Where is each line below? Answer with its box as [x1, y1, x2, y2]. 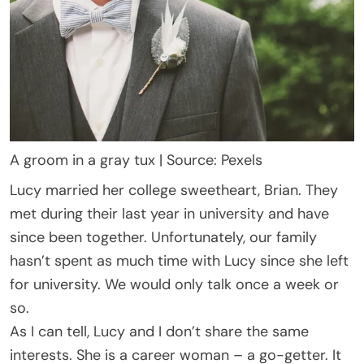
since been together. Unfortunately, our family [10, 227, 317, 248]
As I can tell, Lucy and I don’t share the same [10, 322, 309, 342]
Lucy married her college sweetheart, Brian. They [10, 180, 338, 201]
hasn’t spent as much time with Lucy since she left [10, 251, 349, 271]
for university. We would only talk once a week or [10, 275, 339, 295]
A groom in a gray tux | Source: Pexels [10, 150, 262, 171]
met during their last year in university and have [10, 204, 329, 224]
